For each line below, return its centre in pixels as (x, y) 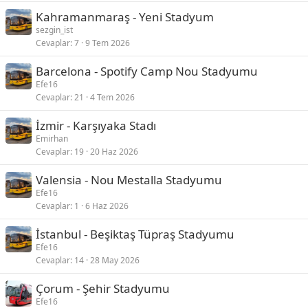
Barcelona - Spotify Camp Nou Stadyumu (147, 71)
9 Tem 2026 (108, 43)
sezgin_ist (54, 30)
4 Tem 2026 (112, 97)
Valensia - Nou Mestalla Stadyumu (129, 180)
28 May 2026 (115, 260)
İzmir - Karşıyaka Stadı (96, 125)
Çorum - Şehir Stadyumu (103, 288)
